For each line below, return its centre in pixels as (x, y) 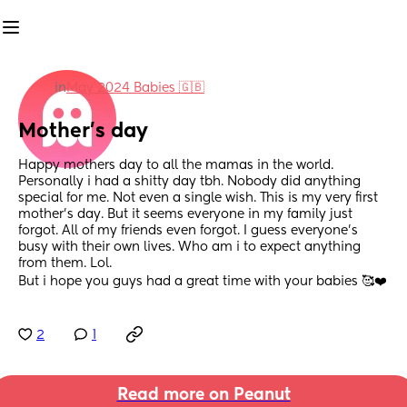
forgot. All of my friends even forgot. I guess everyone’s (188, 231)
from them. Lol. (67, 264)
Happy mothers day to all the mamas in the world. (176, 166)
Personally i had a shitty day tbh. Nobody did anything (189, 182)
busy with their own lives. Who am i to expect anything (189, 248)
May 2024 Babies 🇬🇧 (135, 88)
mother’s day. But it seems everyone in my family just (185, 215)
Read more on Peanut (203, 396)
